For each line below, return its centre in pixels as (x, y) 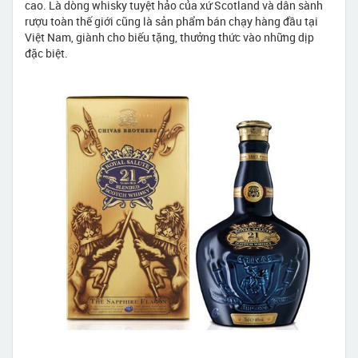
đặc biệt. (46, 53)
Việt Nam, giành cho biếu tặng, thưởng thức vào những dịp (169, 37)
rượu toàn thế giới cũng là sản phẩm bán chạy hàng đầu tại (171, 21)
